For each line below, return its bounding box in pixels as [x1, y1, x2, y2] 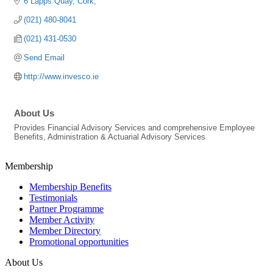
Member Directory [29, 225, 101, 236]
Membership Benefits [29, 181, 112, 192]
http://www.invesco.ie [24, 71, 99, 81]
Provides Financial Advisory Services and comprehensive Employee [14, 122, 255, 132]
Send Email [24, 52, 65, 62]
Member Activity [29, 214, 94, 225]
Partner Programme [29, 203, 104, 214]
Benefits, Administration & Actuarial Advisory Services [14, 132, 205, 141]
